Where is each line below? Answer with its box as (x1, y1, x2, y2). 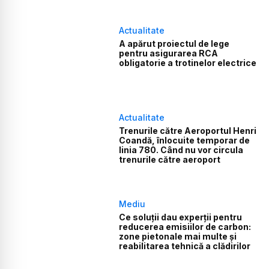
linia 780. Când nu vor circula (119, 144, 244, 155)
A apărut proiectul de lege (119, 38, 230, 49)
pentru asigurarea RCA (119, 48, 219, 59)
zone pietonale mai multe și (119, 231, 237, 242)
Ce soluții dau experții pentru (119, 212, 243, 223)
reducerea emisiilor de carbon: (119, 222, 252, 232)
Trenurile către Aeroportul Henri (119, 125, 257, 136)
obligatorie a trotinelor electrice (119, 58, 257, 68)
